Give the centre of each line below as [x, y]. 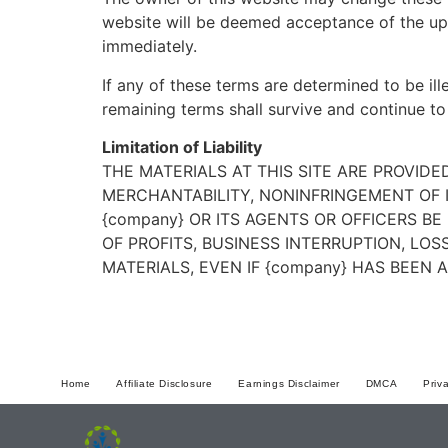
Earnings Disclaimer [289, 383]
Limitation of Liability [182, 147]
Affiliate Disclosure [164, 383]
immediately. [149, 46]
